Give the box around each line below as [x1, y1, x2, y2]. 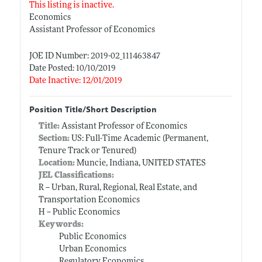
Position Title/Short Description [29, 104, 157, 115]
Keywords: [38, 220, 84, 229]
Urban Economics [58, 244, 126, 254]
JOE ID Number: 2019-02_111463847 [29, 51, 160, 61]
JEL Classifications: [38, 171, 114, 180]
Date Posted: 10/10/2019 [29, 64, 116, 73]
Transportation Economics [38, 195, 140, 205]
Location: [38, 158, 75, 168]
